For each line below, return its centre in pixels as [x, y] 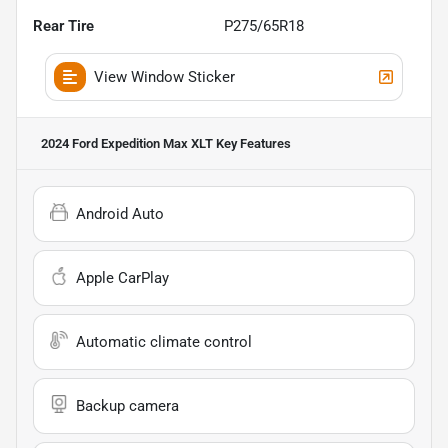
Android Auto [120, 213]
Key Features [252, 143]
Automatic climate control [164, 341]
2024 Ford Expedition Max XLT [127, 143]
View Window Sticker [164, 76]
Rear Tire [63, 25]
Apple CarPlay [122, 277]
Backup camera [127, 405]
